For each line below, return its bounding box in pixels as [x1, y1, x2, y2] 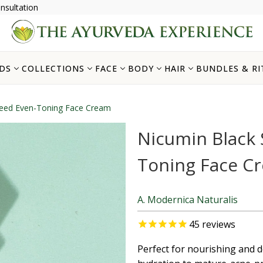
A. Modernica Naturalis [137, 193, 238, 206]
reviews [200, 217, 235, 231]
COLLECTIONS [22, 62, 85, 74]
